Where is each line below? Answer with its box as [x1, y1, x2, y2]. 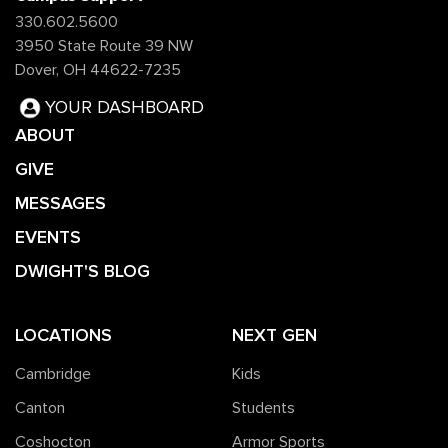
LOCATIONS [15, 324, 112, 347]
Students [231, 400, 295, 417]
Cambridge [15, 366, 91, 383]
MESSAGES [15, 192, 106, 215]
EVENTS [15, 226, 81, 249]
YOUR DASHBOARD [45, 99, 204, 118]
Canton [15, 400, 65, 417]
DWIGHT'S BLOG [15, 260, 150, 283]
